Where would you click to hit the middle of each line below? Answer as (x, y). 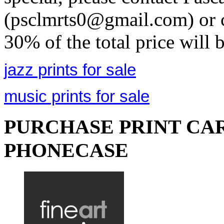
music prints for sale (77, 96)
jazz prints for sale (70, 70)
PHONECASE (66, 150)
